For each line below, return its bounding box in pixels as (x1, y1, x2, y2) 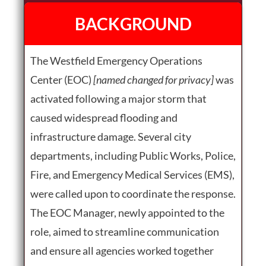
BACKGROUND (74, 13, 192, 34)
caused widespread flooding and (30, 110, 178, 124)
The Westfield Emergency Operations (30, 53, 202, 67)
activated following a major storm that (30, 91, 207, 105)
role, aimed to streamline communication (30, 224, 219, 238)
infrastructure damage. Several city (30, 129, 191, 143)
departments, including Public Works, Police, (30, 148, 236, 162)
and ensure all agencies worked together (30, 243, 214, 257)
